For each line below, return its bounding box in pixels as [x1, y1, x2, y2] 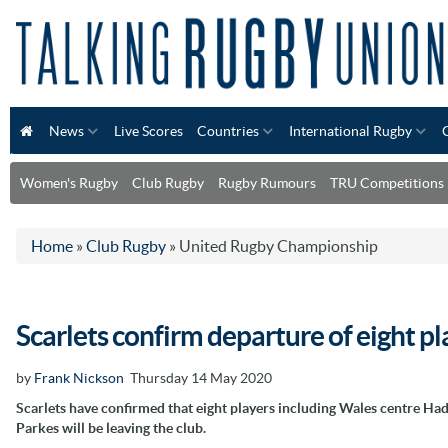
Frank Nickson [34, 369, 124, 386]
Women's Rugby [20, 174, 118, 191]
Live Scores [114, 122, 183, 139]
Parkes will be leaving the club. [16, 419, 206, 436]
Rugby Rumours [218, 174, 316, 191]
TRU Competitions [330, 174, 444, 191]
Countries [197, 122, 259, 139]
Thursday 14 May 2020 [124, 369, 272, 386]
